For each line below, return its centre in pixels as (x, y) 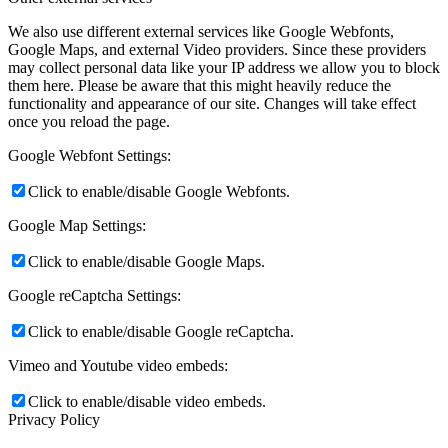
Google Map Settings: (77, 225)
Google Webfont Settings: (89, 155)
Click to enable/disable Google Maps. (146, 261)
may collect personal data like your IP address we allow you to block (224, 67)
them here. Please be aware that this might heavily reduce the (199, 85)
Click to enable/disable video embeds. (147, 401)
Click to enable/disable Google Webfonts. (159, 191)
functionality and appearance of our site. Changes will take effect (212, 103)
